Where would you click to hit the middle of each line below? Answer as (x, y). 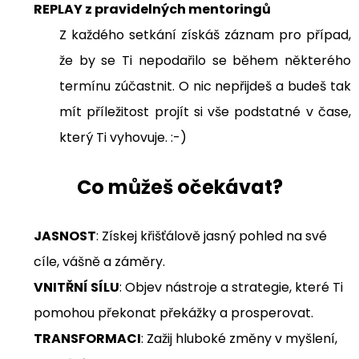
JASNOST (65, 236)
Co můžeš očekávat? (179, 187)
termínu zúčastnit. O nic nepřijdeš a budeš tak (205, 86)
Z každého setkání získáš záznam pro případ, (205, 35)
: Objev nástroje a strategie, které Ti (231, 287)
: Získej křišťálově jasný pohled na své (212, 236)
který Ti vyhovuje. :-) (123, 137)
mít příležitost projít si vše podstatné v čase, (205, 112)
